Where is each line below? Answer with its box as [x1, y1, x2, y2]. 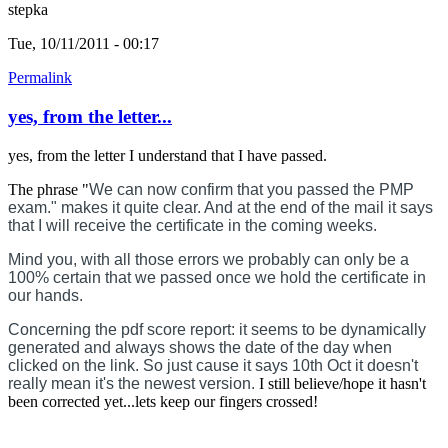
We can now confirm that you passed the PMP [89, 180, 414, 198]
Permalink [8, 69, 72, 87]
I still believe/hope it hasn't [255, 374, 426, 392]
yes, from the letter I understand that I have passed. [8, 146, 327, 164]
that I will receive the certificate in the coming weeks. [8, 216, 377, 234]
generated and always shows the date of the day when [8, 338, 392, 356]
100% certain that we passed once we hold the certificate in [8, 268, 426, 286]
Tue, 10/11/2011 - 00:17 [8, 35, 159, 53]
